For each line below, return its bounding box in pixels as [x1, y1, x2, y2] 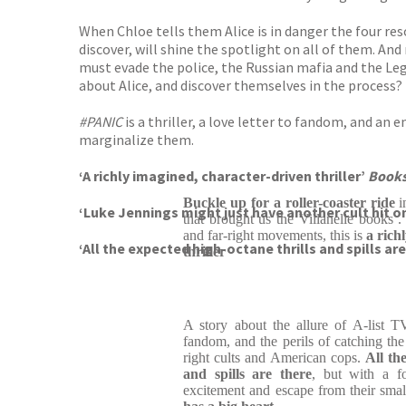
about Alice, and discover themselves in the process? [79, 76, 402, 94]
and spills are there [183, 366, 312, 382]
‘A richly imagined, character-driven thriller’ [79, 167, 368, 185]
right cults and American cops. [183, 350, 366, 365]
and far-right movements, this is [183, 227, 366, 243]
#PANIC [79, 112, 125, 130]
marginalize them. [79, 130, 194, 149]
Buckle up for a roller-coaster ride [183, 195, 395, 210]
